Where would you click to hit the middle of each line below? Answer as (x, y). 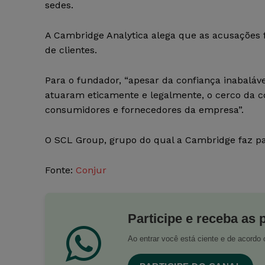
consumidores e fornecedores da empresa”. (144, 110)
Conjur (91, 170)
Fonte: (60, 170)
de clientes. (71, 50)
